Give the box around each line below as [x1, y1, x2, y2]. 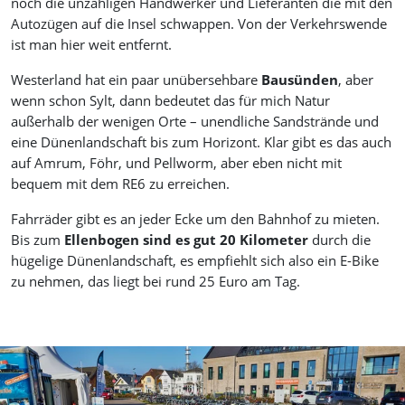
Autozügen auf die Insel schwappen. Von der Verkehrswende [11, 14, 387, 33]
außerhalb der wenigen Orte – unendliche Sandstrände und [11, 112, 379, 131]
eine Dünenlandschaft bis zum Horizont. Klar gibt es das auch [11, 133, 391, 152]
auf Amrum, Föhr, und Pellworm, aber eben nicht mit [11, 154, 342, 173]
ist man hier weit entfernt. [11, 35, 172, 54]
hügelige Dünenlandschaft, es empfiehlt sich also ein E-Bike [11, 251, 379, 270]
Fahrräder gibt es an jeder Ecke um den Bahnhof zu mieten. [11, 210, 380, 229]
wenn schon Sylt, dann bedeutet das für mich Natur [11, 91, 330, 110]
